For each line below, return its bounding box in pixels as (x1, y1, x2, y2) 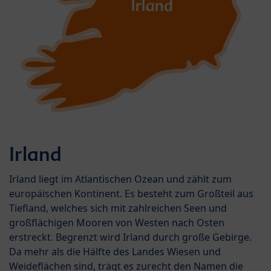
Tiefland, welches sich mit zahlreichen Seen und (9, 201, 227, 215)
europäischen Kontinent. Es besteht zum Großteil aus (9, 186, 253, 200)
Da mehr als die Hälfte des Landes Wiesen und (9, 244, 221, 258)
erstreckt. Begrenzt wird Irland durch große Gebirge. (9, 230, 252, 244)
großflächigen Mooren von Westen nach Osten (9, 215, 224, 229)
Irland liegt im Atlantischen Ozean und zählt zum (9, 172, 232, 186)
